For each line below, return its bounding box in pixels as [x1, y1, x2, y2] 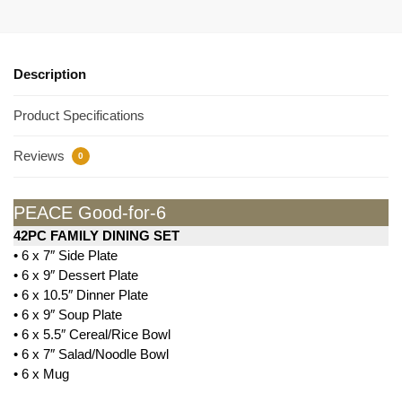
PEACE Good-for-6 [13, 203, 166, 223]
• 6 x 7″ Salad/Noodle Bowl [13, 346, 169, 363]
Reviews [13, 148, 68, 164]
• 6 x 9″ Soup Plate [13, 307, 122, 323]
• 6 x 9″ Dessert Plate [13, 267, 138, 284]
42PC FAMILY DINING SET [13, 228, 179, 244]
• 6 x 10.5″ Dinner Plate [13, 287, 148, 303]
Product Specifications [13, 107, 144, 123]
